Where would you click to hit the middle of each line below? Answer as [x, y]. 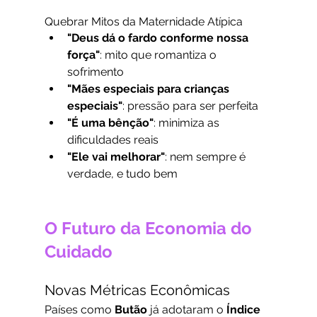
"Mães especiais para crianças [149, 89]
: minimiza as [188, 123]
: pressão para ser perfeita [190, 106]
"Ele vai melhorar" [116, 157]
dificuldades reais [113, 140]
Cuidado [78, 252]
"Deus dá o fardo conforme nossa [159, 38]
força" [83, 55]
